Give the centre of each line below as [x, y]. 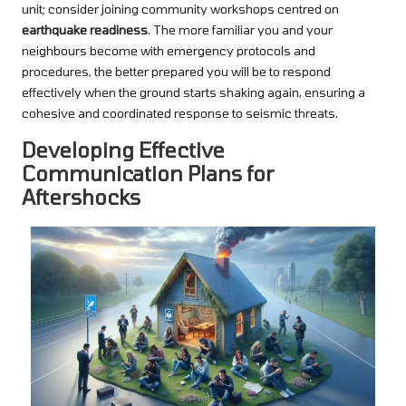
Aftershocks [81, 197]
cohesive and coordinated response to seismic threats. [180, 113]
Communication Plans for [148, 174]
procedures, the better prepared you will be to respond [176, 72]
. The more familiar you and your [240, 30]
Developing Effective [123, 150]
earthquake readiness [85, 30]
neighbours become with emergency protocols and [169, 51]
